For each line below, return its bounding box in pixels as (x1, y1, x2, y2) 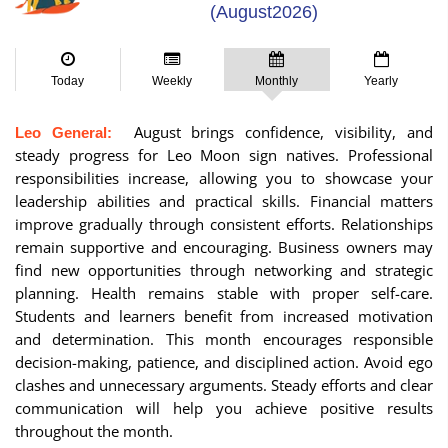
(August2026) (210, 2, 318, 23)
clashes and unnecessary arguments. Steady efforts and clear (15, 375, 433, 396)
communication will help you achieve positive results (15, 398, 433, 419)
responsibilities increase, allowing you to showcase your (15, 168, 433, 189)
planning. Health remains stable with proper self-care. (15, 283, 433, 304)
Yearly (364, 74, 399, 89)
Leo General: (15, 124, 112, 142)
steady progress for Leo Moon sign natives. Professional (15, 145, 433, 166)
